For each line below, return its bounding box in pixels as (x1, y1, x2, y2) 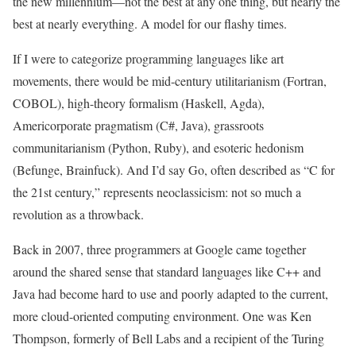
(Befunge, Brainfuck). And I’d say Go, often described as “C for (13, 161, 335, 178)
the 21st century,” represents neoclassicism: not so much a (13, 184, 301, 200)
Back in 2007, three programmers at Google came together (13, 241, 306, 257)
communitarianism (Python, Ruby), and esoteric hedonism (13, 139, 304, 156)
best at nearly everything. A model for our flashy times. (13, 15, 287, 32)
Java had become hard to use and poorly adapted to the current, (13, 285, 328, 302)
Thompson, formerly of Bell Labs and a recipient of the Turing (13, 330, 324, 346)
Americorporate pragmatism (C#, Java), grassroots (13, 117, 264, 133)
